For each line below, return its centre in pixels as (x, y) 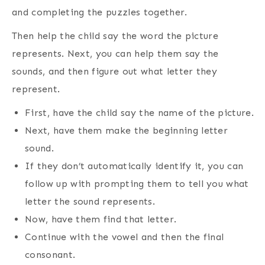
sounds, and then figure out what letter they (115, 72)
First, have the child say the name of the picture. (139, 113)
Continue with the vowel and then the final (125, 237)
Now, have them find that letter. (101, 219)
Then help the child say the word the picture (115, 36)
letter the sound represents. (90, 202)
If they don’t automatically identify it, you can (134, 166)
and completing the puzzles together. (100, 12)
